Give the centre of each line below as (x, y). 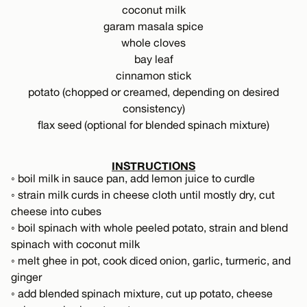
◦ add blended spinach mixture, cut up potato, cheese (142, 293)
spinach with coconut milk (75, 244)
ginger (26, 277)
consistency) (153, 108)
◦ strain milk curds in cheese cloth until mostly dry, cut (143, 194)
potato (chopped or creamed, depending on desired (153, 91)
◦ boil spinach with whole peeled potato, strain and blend (149, 227)
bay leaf (153, 59)
